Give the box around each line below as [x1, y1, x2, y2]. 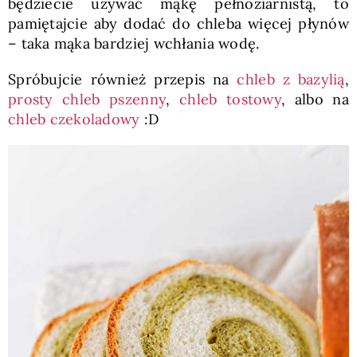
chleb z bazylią [237, 69, 345, 88]
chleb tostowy [179, 89, 281, 108]
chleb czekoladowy [7, 109, 140, 128]
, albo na [280, 89, 350, 108]
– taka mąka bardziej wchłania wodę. [7, 33, 260, 53]
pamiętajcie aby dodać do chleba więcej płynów [7, 14, 350, 33]
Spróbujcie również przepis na [7, 69, 237, 88]
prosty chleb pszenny [7, 89, 167, 108]
